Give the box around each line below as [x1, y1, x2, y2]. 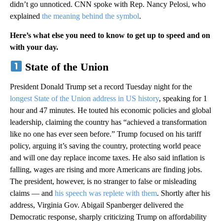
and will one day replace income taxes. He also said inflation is [10, 153, 205, 162]
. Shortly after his [157, 188, 210, 197]
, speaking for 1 [159, 94, 207, 103]
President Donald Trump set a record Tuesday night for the [10, 82, 192, 91]
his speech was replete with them [55, 188, 157, 197]
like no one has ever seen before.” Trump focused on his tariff [10, 129, 201, 138]
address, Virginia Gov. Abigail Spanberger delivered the [10, 200, 184, 209]
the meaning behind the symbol [42, 11, 139, 20]
